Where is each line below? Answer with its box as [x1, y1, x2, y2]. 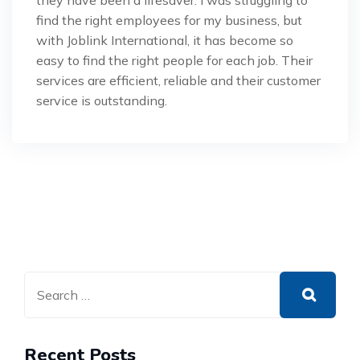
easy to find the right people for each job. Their [36, 52, 313, 68]
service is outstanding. [36, 92, 167, 108]
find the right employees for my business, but [36, 12, 302, 28]
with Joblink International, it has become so [36, 32, 293, 48]
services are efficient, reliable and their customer [36, 72, 321, 88]
